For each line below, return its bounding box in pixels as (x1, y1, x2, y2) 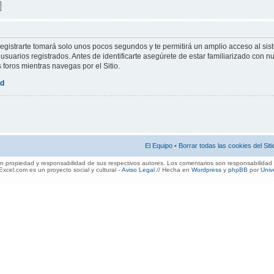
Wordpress (191, 166, 221, 173)
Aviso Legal (122, 166, 155, 173)
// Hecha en (155, 166, 191, 173)
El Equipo (145, 141, 172, 149)
